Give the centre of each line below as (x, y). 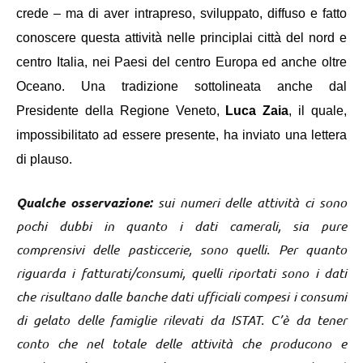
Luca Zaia (257, 110)
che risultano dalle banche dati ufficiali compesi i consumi (181, 296)
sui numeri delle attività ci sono (250, 202)
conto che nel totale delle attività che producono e (181, 343)
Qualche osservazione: (84, 202)
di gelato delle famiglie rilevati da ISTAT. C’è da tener (181, 319)
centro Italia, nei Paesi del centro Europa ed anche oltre (181, 62)
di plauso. (44, 159)
